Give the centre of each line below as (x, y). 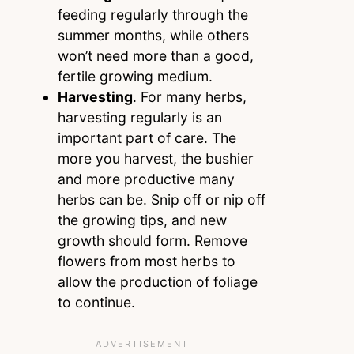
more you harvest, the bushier (155, 159)
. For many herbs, (189, 97)
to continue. (98, 303)
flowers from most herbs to (146, 262)
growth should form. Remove (152, 241)
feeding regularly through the (153, 15)
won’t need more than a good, (155, 56)
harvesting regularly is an (139, 118)
